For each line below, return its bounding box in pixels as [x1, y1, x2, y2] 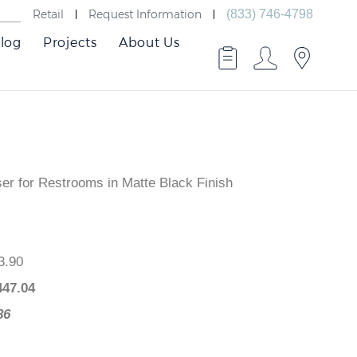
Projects [42, 34, 97, 49]
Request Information [88, 6, 202, 21]
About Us [118, 34, 180, 49]
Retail [33, 6, 64, 21]
